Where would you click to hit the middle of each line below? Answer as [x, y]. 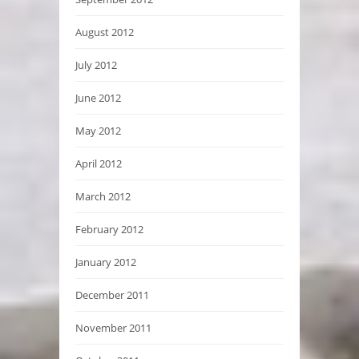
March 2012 [103, 196]
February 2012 [109, 229]
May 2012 [98, 130]
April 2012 [99, 163]
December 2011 [112, 294]
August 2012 [105, 32]
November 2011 [113, 327]
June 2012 [98, 97]
